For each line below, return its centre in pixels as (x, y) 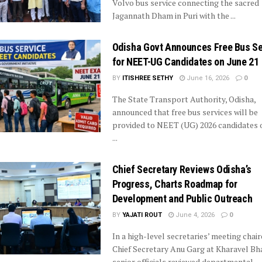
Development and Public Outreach (182, 199)
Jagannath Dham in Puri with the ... (174, 15)
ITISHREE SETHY (147, 78)
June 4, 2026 (194, 215)
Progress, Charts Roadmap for (175, 184)
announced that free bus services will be (185, 112)
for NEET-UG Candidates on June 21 (185, 62)
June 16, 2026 (207, 78)
